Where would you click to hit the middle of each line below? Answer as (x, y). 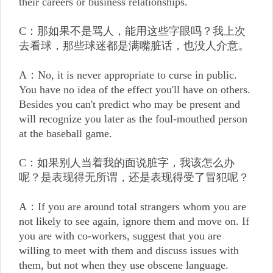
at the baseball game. (66, 133)
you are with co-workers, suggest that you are (120, 236)
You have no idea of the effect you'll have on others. (135, 90)
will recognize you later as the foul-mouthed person (133, 119)
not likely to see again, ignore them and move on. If (134, 221)
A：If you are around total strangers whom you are (133, 207)
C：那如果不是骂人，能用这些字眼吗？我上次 (132, 31)
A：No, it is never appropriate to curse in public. (128, 75)
